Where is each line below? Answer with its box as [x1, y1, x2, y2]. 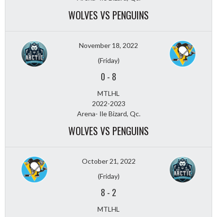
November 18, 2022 [79, 41, 138, 49]
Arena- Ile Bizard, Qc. [77, 109, 140, 118]
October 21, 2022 [81, 156, 136, 165]
